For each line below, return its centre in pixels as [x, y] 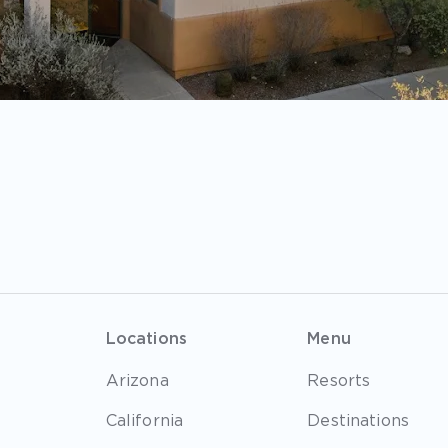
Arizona [137, 380]
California [144, 420]
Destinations [358, 420]
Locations [146, 338]
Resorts [339, 380]
